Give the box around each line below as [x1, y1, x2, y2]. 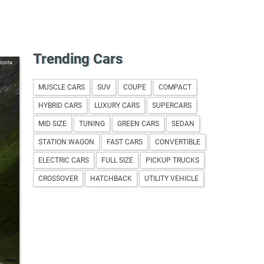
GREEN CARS [117, 119, 159, 128]
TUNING [79, 119, 105, 128]
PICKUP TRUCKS [146, 156, 199, 164]
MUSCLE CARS [38, 82, 85, 91]
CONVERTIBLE [155, 137, 200, 146]
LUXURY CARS [94, 101, 140, 110]
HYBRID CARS [38, 101, 82, 110]
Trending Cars [33, 51, 123, 67]
